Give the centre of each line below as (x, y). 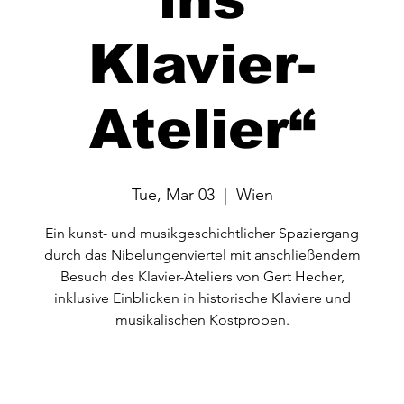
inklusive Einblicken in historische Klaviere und (202, 298)
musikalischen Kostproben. (202, 320)
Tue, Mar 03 (173, 195)
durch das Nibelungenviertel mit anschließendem (202, 255)
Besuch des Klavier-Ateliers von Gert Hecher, (202, 277)
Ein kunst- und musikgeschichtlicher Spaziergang (202, 234)
